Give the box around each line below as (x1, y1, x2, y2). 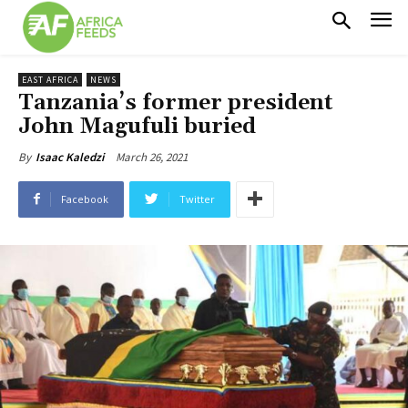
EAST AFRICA (22, 73, 78, 86)
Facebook (61, 191, 108, 206)
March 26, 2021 (116, 148, 188, 165)
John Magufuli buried (18, 112, 256, 140)
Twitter (179, 191, 215, 206)
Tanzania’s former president (18, 88, 332, 117)
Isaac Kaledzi (36, 148, 104, 165)
